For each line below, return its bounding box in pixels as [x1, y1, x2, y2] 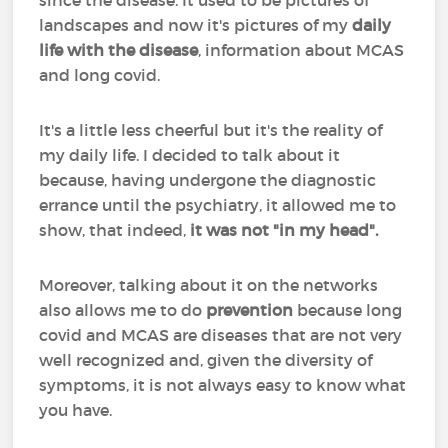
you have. [39, 400, 117, 420]
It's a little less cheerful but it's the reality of [39, 120, 383, 140]
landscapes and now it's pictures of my [39, 15, 349, 35]
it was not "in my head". [190, 220, 383, 240]
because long [297, 300, 403, 320]
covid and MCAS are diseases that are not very [39, 325, 403, 345]
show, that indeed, [39, 220, 191, 240]
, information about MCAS [198, 40, 405, 60]
